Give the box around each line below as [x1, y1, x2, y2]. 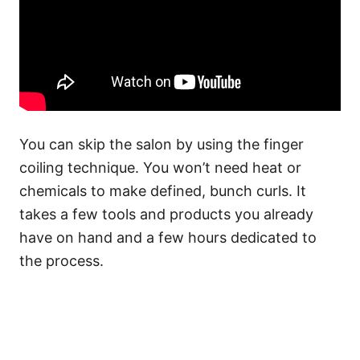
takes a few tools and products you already [19, 206, 313, 223]
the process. [19, 252, 108, 269]
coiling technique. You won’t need [19, 159, 252, 176]
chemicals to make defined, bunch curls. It [19, 182, 306, 199]
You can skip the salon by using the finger [19, 136, 304, 153]
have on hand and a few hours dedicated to [19, 229, 317, 246]
